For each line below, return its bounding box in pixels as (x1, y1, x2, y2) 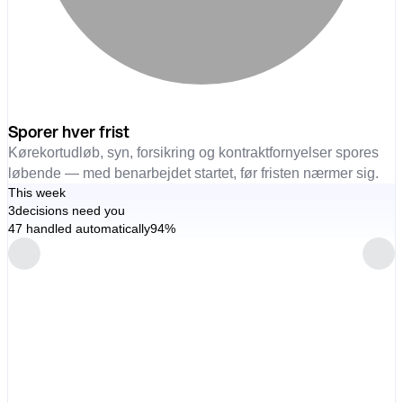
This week (7, 184, 66, 200)
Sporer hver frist (7, 120, 130, 143)
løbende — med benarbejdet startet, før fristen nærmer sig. (7, 165, 379, 181)
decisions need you (14, 202, 125, 218)
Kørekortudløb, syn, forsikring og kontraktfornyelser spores (7, 144, 379, 160)
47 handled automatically (7, 220, 150, 236)
